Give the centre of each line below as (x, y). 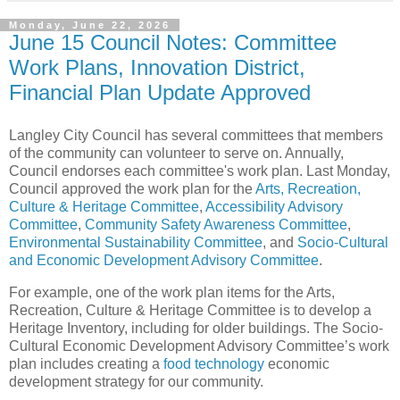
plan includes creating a (86, 363)
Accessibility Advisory (274, 206)
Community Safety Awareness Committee (216, 224)
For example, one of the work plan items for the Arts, (172, 292)
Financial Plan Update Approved (160, 93)
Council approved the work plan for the (132, 188)
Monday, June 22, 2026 (90, 25)
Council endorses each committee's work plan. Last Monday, (200, 171)
